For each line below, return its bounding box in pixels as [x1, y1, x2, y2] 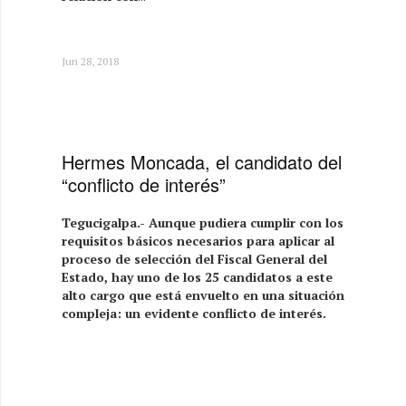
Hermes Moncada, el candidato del [62, 148, 343, 175]
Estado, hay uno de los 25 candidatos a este [62, 267, 333, 285]
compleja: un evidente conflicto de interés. [62, 304, 327, 322]
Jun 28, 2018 [62, 53, 120, 68]
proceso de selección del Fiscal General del [62, 249, 328, 267]
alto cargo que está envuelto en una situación [62, 285, 345, 304]
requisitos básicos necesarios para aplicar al [62, 231, 335, 249]
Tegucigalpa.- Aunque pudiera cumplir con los [62, 213, 344, 231]
